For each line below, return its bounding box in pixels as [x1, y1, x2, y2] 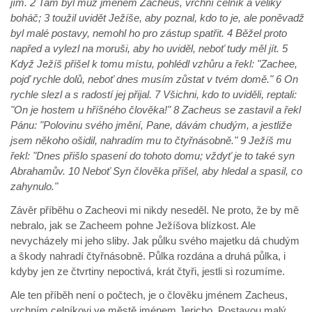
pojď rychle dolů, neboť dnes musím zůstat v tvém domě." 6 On [10, 73, 298, 86]
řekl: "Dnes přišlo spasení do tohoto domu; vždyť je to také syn [10, 150, 295, 162]
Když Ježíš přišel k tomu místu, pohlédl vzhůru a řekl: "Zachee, [10, 58, 297, 70]
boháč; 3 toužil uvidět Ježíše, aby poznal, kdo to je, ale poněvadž [10, 12, 304, 24]
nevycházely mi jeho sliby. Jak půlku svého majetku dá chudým [10, 235, 299, 247]
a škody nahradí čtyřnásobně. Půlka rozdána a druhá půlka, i [10, 250, 286, 263]
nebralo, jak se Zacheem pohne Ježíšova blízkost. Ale [10, 219, 256, 232]
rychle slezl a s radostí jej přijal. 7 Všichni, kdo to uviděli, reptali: [10, 88, 297, 101]
